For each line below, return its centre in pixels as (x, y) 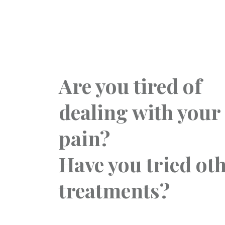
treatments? (114, 190)
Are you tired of (130, 85)
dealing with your (140, 111)
